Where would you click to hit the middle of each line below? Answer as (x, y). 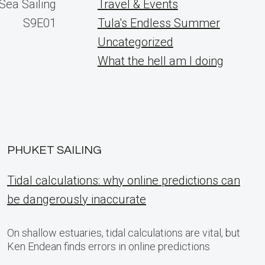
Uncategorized (135, 42)
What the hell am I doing (160, 61)
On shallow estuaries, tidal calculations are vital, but (124, 233)
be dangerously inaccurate (77, 199)
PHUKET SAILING (54, 150)
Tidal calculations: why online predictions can (124, 180)
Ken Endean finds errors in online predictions (109, 246)
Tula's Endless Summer (159, 23)
